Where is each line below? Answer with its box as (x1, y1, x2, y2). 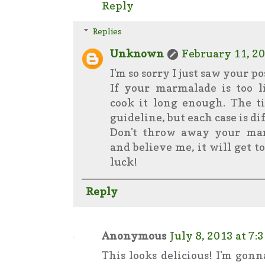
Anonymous (102, 228, 166, 242)
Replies (93, 26, 122, 37)
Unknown (110, 47, 164, 60)
